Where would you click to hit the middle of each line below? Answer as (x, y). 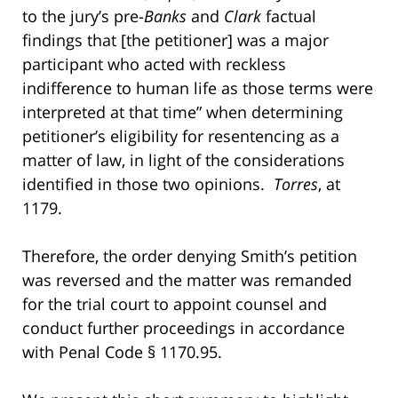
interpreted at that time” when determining (183, 111)
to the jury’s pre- (83, 16)
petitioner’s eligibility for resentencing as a (181, 135)
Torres (296, 183)
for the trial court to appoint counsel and (175, 303)
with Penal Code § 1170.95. (124, 351)
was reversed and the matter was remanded (187, 279)
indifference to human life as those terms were (198, 88)
